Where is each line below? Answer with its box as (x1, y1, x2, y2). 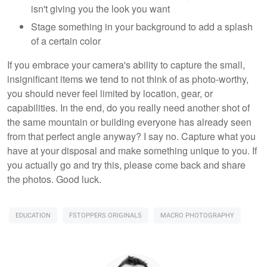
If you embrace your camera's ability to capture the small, (7, 58, 245, 72)
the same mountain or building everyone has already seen (7, 115, 252, 129)
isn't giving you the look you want (31, 2, 170, 16)
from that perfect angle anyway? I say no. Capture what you (7, 129, 256, 144)
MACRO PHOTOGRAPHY (160, 210, 234, 221)
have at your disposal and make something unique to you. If (7, 144, 257, 158)
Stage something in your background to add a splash (31, 20, 253, 34)
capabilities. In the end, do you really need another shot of (7, 101, 250, 115)
